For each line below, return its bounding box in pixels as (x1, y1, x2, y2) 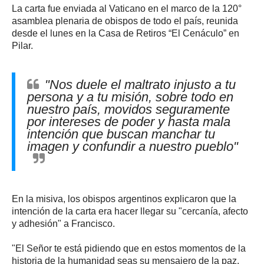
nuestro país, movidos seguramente (27, 102, 230, 117)
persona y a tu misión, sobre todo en (27, 90, 233, 105)
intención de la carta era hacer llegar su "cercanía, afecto (12, 206, 248, 217)
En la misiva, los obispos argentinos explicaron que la (12, 194, 236, 204)
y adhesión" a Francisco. (12, 219, 115, 229)
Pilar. (12, 41, 33, 51)
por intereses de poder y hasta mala (27, 114, 230, 130)
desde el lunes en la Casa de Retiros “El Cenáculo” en (12, 28, 239, 39)
